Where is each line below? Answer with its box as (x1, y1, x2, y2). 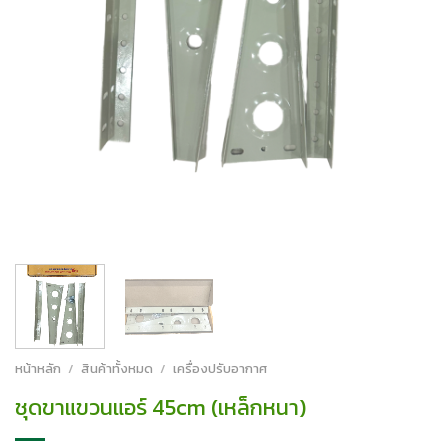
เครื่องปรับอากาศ (172, 359, 267, 379)
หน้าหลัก (15, 359, 61, 379)
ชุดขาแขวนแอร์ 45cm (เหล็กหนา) (15, 391, 306, 425)
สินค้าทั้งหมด (80, 359, 153, 379)
